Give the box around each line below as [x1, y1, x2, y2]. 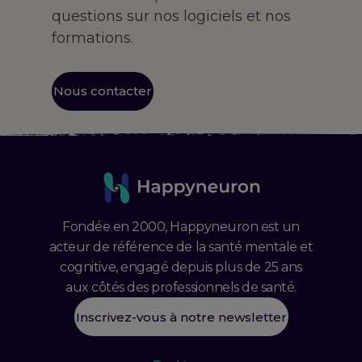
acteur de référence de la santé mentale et [48, 239, 314, 255]
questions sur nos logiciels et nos [51, 6, 291, 25]
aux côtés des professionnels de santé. [65, 280, 297, 296]
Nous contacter [53, 83, 152, 99]
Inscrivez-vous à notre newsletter [75, 309, 287, 325]
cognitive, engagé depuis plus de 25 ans [60, 259, 302, 276]
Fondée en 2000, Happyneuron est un [62, 219, 300, 235]
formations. [51, 28, 133, 47]
